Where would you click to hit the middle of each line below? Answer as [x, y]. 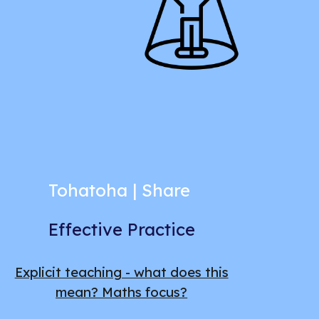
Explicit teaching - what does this [121, 272]
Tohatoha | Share [121, 190]
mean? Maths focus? [122, 292]
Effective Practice [121, 229]
